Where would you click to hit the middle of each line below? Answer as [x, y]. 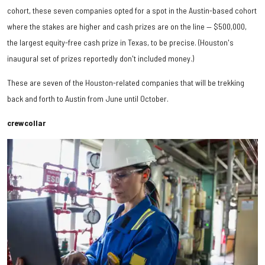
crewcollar [26, 122]
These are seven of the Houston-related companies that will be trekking [126, 82]
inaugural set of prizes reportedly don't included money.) [101, 58]
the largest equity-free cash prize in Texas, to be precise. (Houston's [120, 42]
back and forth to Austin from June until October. [88, 98]
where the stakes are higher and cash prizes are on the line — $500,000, [127, 26]
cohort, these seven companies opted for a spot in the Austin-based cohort [132, 10]
